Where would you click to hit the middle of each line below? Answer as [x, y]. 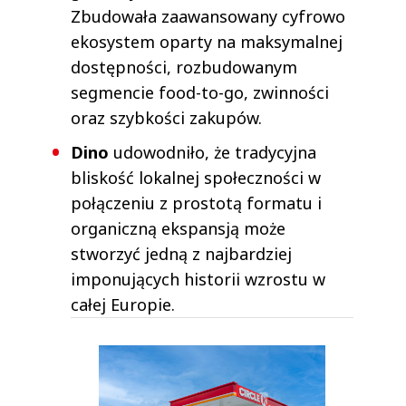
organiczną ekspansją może [178, 229]
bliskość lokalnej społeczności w [196, 178]
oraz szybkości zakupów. [166, 118]
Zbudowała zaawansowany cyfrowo [208, 17]
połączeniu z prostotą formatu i [196, 203]
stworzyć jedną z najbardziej [181, 254]
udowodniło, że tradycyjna [215, 153]
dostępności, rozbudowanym [184, 68]
